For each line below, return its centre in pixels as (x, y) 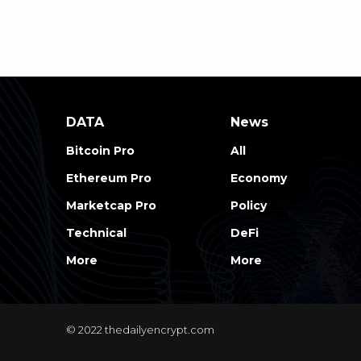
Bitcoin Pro (100, 150)
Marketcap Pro (111, 205)
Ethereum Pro (109, 178)
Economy (259, 178)
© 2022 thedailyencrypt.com (140, 329)
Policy (249, 205)
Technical (96, 232)
